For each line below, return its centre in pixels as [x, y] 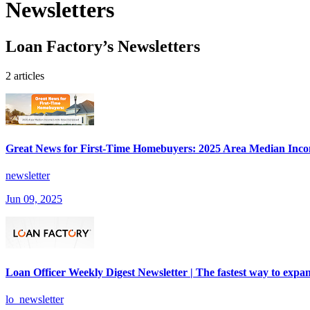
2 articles [25, 75]
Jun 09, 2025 [34, 199]
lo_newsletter [35, 299]
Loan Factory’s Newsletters [103, 47]
